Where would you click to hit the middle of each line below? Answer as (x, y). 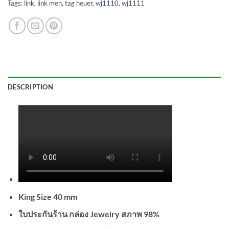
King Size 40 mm (48, 196)
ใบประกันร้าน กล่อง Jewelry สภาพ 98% (89, 214)
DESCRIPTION (30, 87)
